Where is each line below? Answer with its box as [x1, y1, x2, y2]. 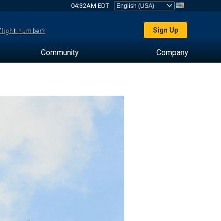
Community [40, 48, 78, 57]
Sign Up [153, 26, 179, 34]
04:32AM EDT [71, 2, 109, 9]
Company [156, 48, 188, 57]
